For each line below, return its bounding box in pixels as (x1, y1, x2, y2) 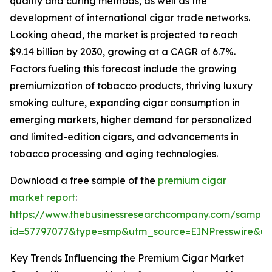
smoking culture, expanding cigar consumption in (10, 97, 240, 109)
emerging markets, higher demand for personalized (10, 114, 252, 126)
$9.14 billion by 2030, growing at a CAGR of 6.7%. (10, 46, 236, 58)
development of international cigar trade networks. (10, 12, 250, 24)
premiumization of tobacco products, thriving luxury (10, 80, 253, 92)
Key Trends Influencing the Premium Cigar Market (10, 252, 244, 265)
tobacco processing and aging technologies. (10, 148, 218, 160)
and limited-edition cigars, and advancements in (10, 131, 239, 143)
